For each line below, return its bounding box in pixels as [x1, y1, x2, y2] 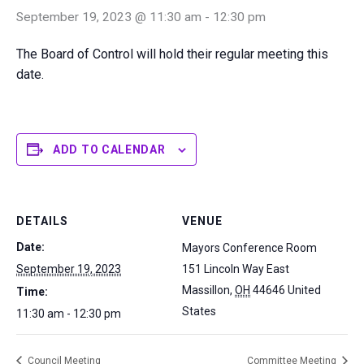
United [288, 283, 321, 297]
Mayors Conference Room [182, 240, 317, 254]
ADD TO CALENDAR [53, 142, 166, 156]
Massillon [182, 283, 230, 297]
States [182, 304, 216, 318]
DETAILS [16, 214, 68, 227]
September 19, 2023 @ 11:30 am [16, 9, 201, 24]
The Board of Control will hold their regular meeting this [16, 45, 328, 62]
